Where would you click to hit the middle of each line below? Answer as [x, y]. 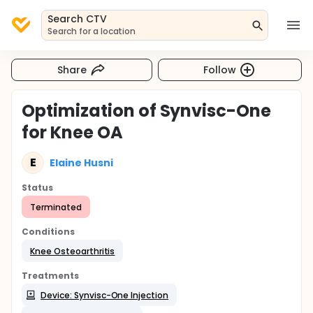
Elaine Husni [81, 162]
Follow [220, 70]
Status [37, 188]
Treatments [50, 276]
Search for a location [92, 31]
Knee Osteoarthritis [73, 251]
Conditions [48, 232]
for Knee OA [72, 132]
